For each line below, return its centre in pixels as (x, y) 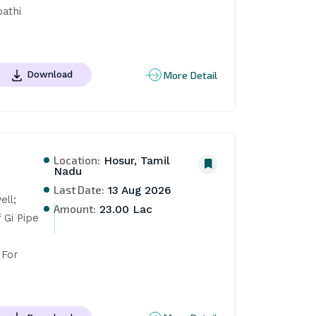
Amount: (75, 208)
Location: (77, 159)
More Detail (190, 74)
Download (49, 74)
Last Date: (79, 189)
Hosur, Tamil (135, 160)
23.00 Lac (124, 209)
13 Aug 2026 (138, 190)
